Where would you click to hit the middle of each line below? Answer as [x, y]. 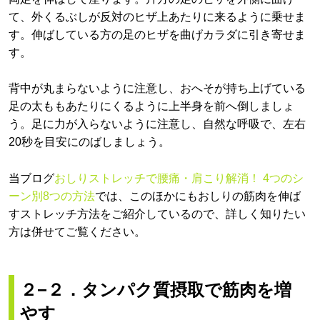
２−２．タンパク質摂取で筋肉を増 [156, 290]
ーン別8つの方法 [52, 196]
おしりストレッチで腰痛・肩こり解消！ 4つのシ [179, 179]
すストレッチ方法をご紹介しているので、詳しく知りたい [157, 214]
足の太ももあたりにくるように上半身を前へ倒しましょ [151, 106]
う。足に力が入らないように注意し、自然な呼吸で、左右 [157, 124]
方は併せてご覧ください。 [77, 232]
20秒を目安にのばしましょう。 [89, 142]
